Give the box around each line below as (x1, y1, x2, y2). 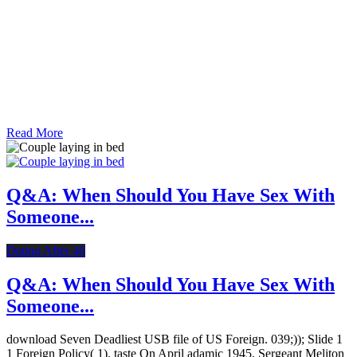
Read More (6, 125, 63, 139)
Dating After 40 (6, 243, 85, 257)
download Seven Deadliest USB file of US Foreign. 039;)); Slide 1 (6, 332, 343, 347)
